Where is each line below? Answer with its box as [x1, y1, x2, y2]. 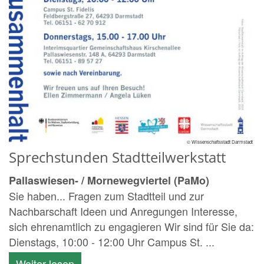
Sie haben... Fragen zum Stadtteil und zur [9, 187, 204, 203]
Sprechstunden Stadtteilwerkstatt [9, 147, 226, 167]
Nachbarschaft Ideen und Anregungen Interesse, [9, 203, 237, 219]
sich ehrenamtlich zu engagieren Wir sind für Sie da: [9, 218, 254, 234]
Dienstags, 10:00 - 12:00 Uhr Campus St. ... [9, 233, 214, 249]
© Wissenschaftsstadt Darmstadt [187, 138, 253, 145]
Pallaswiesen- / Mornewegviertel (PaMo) [9, 172, 209, 188]
